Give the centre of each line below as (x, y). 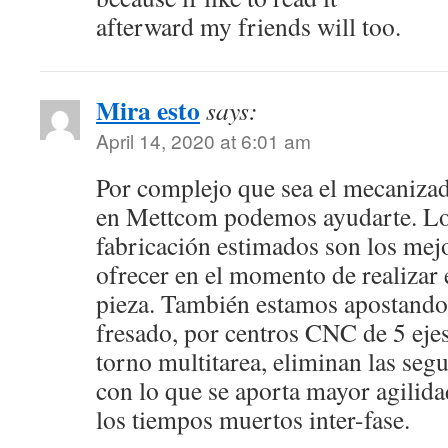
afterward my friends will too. (248, 26)
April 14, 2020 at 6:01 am (203, 140)
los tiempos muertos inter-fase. (253, 419)
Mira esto (148, 110)
